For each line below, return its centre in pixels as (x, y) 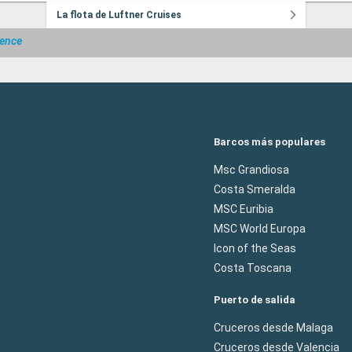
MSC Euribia (244, 209)
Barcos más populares (269, 142)
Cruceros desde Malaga (273, 328)
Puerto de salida (255, 300)
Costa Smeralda (255, 189)
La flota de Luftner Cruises (119, 15)
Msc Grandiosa (251, 170)
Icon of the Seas (255, 248)
